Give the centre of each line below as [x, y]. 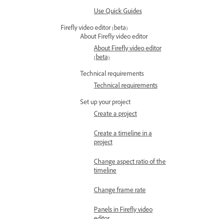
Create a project [115, 115]
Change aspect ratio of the [130, 163]
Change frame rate [120, 191]
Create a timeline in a [123, 134]
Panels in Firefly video [123, 211]
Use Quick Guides [118, 12]
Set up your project [105, 103]
